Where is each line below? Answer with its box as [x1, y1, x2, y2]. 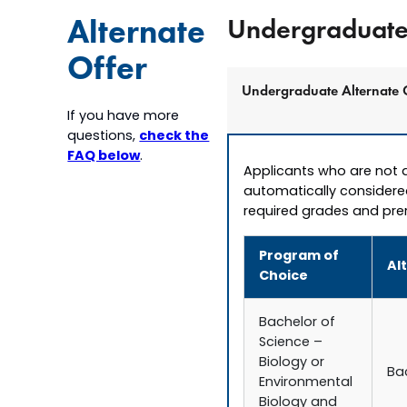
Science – [259, 333, 323, 354]
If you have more [67, 106, 180, 127]
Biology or [259, 352, 325, 374]
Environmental [259, 372, 353, 394]
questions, [67, 126, 140, 147]
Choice [259, 265, 309, 289]
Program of [259, 245, 340, 269]
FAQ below [67, 145, 141, 168]
